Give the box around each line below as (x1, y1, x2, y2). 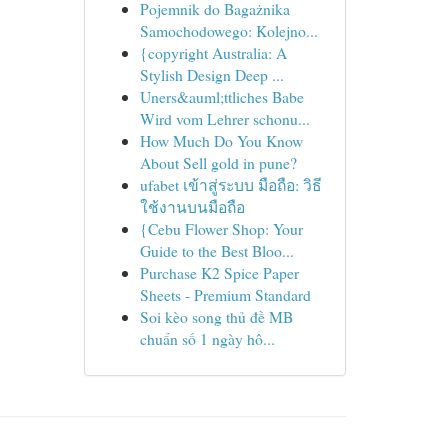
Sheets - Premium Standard (139, 284, 311, 305)
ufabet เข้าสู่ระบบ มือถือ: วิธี (139, 174, 322, 195)
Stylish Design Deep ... (139, 64, 284, 85)
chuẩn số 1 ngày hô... (139, 328, 275, 349)
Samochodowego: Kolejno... (139, 20, 318, 41)
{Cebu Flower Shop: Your (139, 218, 303, 239)
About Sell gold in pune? (139, 152, 297, 173)
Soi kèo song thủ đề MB (139, 306, 293, 327)
